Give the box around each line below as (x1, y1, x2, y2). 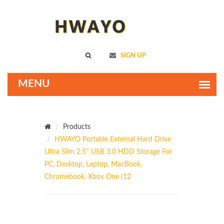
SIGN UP (119, 52, 146, 59)
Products (63, 123, 90, 130)
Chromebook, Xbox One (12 (44, 173, 131, 180)
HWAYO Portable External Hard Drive (54, 136, 171, 143)
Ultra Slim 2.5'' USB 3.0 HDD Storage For (44, 148, 172, 155)
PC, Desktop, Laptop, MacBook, (44, 161, 142, 168)
